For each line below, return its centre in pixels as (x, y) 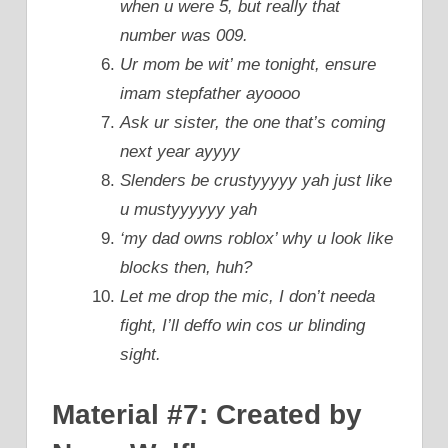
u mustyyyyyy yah (188, 210)
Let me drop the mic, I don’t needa (247, 297)
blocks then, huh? (186, 268)
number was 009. (184, 36)
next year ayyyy (180, 152)
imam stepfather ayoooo (210, 94)
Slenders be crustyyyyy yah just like (256, 181)
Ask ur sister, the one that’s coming (252, 123)
